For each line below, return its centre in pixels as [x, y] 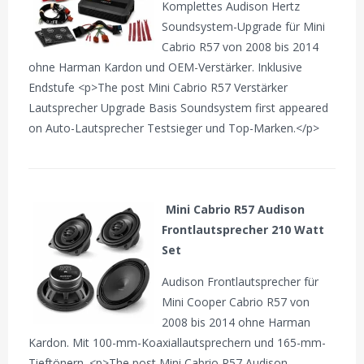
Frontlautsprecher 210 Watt [243, 229]
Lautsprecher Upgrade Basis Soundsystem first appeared [179, 108]
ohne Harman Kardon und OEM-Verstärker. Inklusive [166, 67]
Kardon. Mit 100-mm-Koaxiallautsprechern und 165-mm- [178, 342]
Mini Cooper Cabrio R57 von [236, 301]
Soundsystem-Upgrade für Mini [244, 27]
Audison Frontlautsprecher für [240, 281]
